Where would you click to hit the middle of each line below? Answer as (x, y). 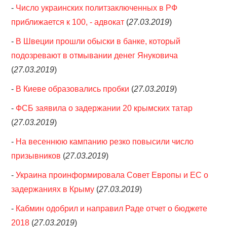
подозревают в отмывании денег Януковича (95, 55)
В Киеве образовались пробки (73, 89)
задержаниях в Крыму (53, 189)
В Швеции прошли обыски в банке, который (98, 41)
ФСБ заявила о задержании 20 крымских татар (104, 108)
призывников (36, 156)
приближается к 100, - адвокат (68, 22)
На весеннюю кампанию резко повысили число (105, 142)
